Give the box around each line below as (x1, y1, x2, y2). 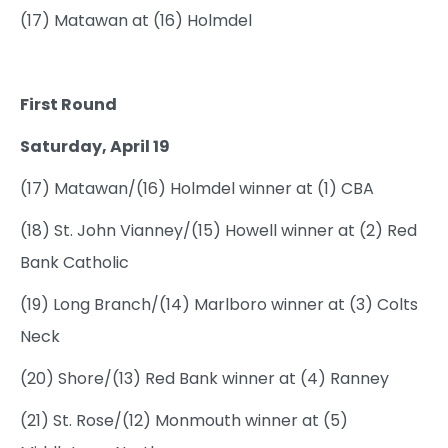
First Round (20, 93, 117, 117)
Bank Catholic (20, 251, 129, 275)
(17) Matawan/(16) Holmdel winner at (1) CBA (20, 177, 374, 201)
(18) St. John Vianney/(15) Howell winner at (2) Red (20, 219, 417, 243)
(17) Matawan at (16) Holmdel (20, 9, 252, 33)
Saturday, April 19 (20, 135, 170, 159)
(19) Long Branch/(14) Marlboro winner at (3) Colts (20, 293, 418, 317)
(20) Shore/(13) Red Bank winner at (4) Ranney (20, 367, 389, 391)
